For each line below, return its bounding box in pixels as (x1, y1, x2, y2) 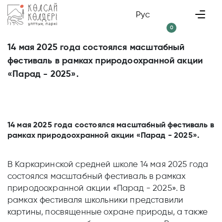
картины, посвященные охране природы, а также (7, 207, 208, 217)
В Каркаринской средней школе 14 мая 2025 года (7, 159, 209, 169)
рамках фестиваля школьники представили (7, 195, 184, 205)
